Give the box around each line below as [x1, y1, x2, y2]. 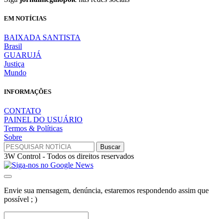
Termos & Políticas [4, 124, 63, 133]
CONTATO [4, 107, 41, 115]
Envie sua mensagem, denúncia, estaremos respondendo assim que [4, 186, 209, 195]
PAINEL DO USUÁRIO [4, 115, 83, 124]
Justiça [4, 59, 24, 68]
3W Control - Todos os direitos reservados [4, 152, 134, 161]
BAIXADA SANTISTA [4, 33, 81, 42]
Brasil [4, 42, 22, 50]
